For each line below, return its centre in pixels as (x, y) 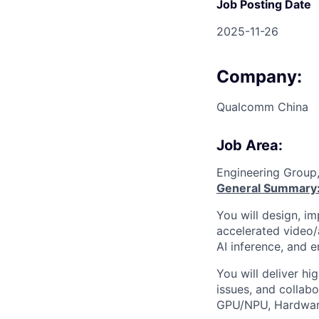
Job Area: (250, 145)
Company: (259, 76)
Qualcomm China (262, 106)
